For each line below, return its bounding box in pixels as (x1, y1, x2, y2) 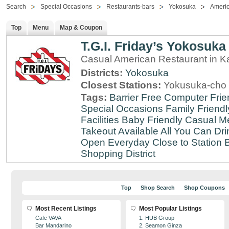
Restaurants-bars (106, 3, 154, 10)
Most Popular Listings (139, 205, 202, 212)
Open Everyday (81, 137, 150, 148)
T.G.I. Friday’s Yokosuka (81, 39, 226, 53)
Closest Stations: (81, 80, 164, 90)
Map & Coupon (60, 24, 102, 31)
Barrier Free (109, 92, 162, 103)
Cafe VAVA (35, 215, 61, 221)
